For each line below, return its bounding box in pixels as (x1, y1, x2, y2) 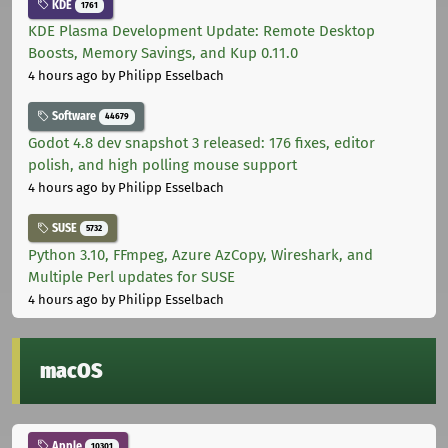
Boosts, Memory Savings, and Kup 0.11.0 (28, 44, 298, 63)
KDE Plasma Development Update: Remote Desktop (28, 22, 375, 41)
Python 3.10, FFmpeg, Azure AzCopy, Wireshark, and (28, 245, 373, 264)
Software (49, 109, 99, 124)
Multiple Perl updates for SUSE (28, 267, 235, 286)
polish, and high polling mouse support (28, 156, 297, 175)
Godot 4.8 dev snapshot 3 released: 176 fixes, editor (28, 134, 375, 153)
